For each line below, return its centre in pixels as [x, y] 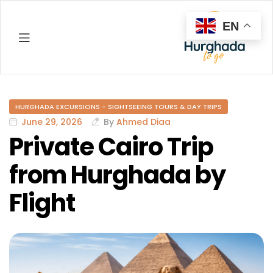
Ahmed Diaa [144, 122]
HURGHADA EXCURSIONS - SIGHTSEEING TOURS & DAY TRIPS [119, 107]
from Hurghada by [117, 175]
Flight [42, 203]
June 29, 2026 [52, 122]
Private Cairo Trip [111, 147]
